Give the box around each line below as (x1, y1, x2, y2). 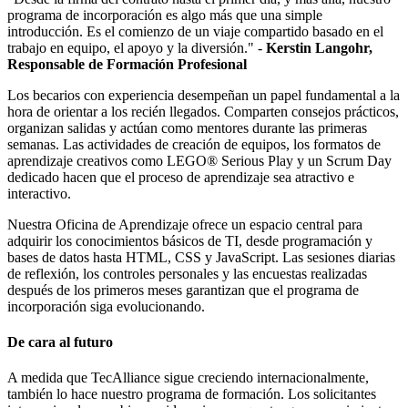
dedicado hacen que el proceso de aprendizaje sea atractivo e (7, 168, 354, 185)
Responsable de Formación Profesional (7, 56, 247, 72)
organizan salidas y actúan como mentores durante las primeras (7, 119, 367, 136)
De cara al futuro (7, 334, 113, 351)
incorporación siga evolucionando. (7, 298, 205, 314)
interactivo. (7, 185, 71, 201)
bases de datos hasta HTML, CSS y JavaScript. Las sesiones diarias (7, 249, 395, 265)
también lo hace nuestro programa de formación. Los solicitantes (7, 386, 376, 403)
